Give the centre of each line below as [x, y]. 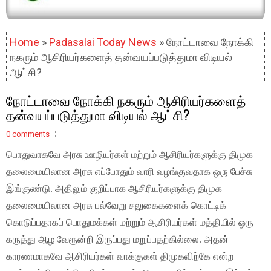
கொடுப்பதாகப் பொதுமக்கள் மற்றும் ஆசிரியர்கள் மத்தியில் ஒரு [130, 222]
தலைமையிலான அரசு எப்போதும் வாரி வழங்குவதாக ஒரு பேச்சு [129, 171]
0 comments [28, 134]
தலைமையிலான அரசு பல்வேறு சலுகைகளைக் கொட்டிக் [116, 205]
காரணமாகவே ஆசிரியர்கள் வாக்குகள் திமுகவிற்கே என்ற [120, 256]
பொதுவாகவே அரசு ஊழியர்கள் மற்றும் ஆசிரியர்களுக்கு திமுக [129, 155]
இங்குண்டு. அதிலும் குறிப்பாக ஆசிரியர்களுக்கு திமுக [114, 188]
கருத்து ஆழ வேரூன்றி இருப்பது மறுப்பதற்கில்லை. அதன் [117, 239]
